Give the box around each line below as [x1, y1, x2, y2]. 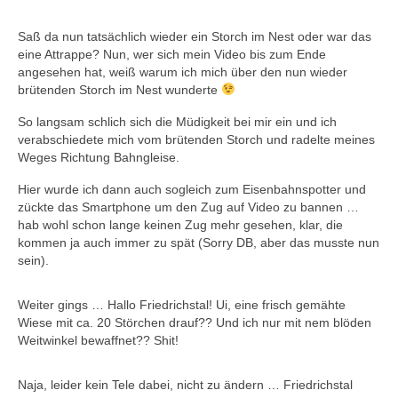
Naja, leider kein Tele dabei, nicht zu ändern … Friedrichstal [18, 377, 353, 392]
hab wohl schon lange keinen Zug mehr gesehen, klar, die [18, 217, 343, 232]
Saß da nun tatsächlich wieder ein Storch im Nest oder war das [18, 28, 371, 44]
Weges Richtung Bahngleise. [18, 149, 179, 164]
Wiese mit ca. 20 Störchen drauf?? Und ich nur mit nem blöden [18, 314, 371, 330]
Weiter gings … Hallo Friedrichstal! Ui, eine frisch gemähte [18, 297, 346, 312]
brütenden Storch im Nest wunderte [18, 82, 221, 97]
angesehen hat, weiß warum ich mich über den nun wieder [18, 64, 347, 79]
